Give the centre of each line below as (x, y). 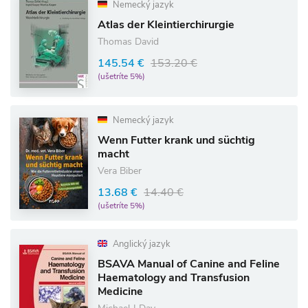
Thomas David (128, 41)
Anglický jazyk (141, 244)
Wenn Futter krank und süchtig (176, 140)
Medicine (120, 291)
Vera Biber (120, 171)
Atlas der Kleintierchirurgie (166, 24)
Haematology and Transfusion (174, 278)
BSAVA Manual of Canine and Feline (189, 264)
